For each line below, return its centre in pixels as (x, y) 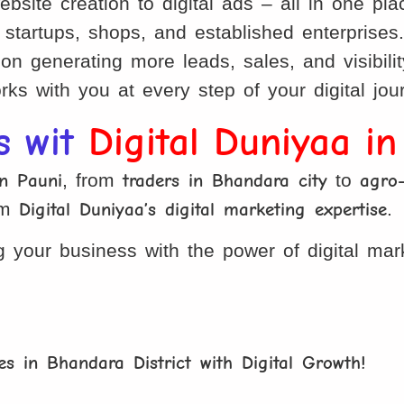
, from (93, 179)
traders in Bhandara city (225, 180)
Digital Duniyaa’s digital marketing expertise (203, 209)
